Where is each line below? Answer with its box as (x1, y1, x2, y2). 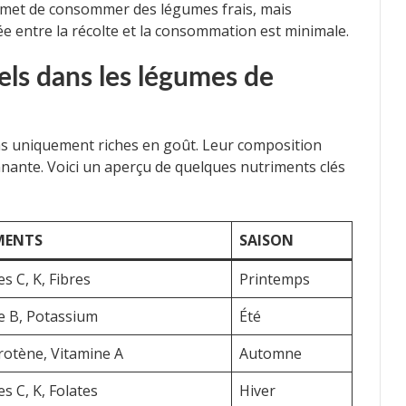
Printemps (239, 268, 310, 289)
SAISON (239, 229, 294, 250)
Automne (239, 343, 302, 363)
